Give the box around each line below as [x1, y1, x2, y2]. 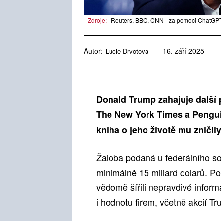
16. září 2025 [163, 46, 204, 56]
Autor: [84, 45, 103, 56]
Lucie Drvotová [106, 46, 148, 56]
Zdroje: [88, 16, 107, 25]
